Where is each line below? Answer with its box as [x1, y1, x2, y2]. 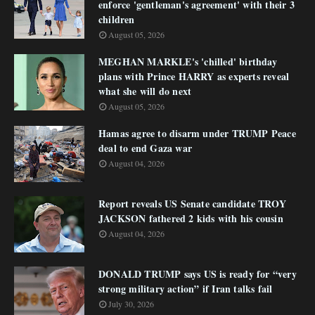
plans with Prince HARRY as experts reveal [98, 69, 290, 84]
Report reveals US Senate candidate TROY [98, 196, 286, 211]
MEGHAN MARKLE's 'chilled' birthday [98, 54, 277, 69]
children [98, 12, 135, 27]
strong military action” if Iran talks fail [98, 281, 273, 296]
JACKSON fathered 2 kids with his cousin [98, 211, 283, 226]
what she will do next [98, 84, 192, 98]
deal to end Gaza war [98, 141, 192, 155]
